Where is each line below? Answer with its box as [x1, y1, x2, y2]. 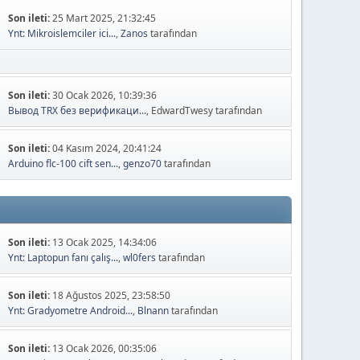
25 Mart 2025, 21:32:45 [52, 11, 157, 26]
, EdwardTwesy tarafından [146, 104, 263, 118]
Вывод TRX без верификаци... [8, 104, 147, 118]
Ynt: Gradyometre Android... [8, 304, 133, 318]
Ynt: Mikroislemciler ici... [8, 27, 117, 41]
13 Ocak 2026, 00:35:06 [52, 342, 157, 356]
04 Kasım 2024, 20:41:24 [52, 141, 162, 156]
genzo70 [123, 157, 162, 171]
